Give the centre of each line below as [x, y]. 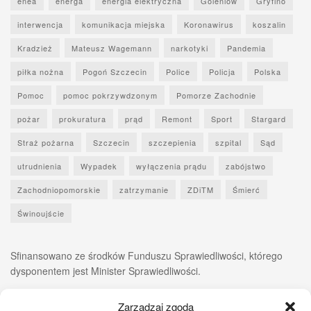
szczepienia [173, 142]
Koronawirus [209, 24]
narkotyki [190, 48]
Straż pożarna [46, 142]
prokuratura [83, 118]
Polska [268, 71]
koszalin [269, 24]
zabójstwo [246, 166]
